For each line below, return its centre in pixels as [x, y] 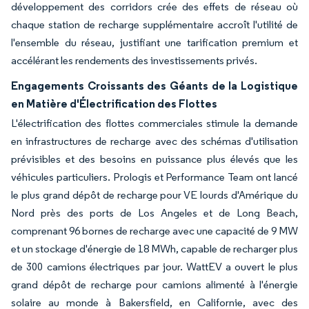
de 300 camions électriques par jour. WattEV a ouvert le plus [154, 267]
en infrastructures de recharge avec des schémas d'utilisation [154, 141]
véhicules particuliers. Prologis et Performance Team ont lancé [154, 177]
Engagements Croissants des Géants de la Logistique [154, 86]
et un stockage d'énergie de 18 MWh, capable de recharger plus [154, 249]
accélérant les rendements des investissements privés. [134, 60]
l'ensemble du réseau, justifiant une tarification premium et [154, 42]
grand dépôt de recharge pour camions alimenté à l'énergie [154, 285]
